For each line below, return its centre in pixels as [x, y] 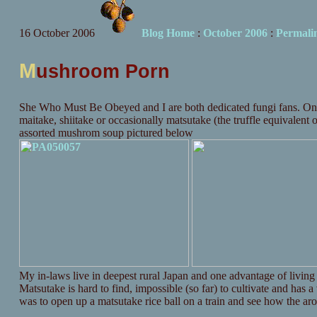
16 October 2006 [57, 33]
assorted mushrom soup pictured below [106, 133]
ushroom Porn [103, 71]
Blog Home [168, 33]
